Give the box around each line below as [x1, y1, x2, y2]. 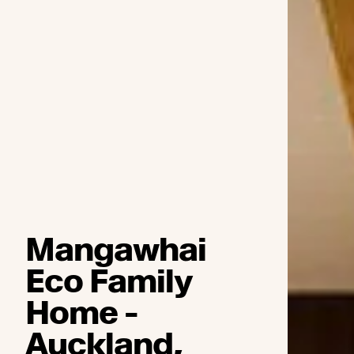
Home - [25, 294, 138, 333]
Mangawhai [25, 231, 206, 269]
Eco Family [25, 262, 193, 301]
